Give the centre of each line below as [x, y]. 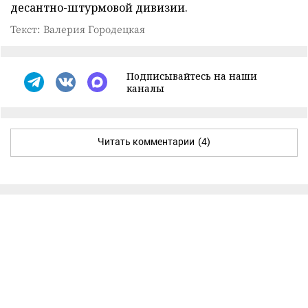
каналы [145, 88]
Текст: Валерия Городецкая [78, 29]
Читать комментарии [146, 141]
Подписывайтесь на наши [192, 76]
